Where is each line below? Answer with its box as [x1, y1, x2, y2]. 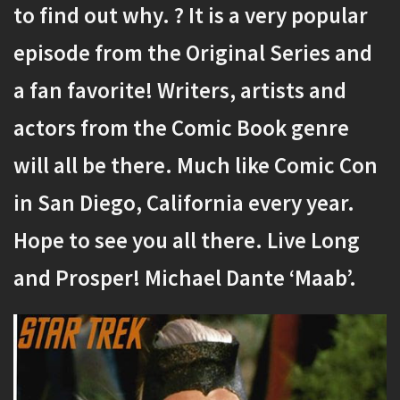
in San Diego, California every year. [13, 188, 354, 217]
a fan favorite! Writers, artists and [13, 76, 346, 104]
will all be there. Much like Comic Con [13, 151, 378, 179]
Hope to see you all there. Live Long [13, 226, 360, 254]
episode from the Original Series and [13, 38, 372, 67]
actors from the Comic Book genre [13, 113, 349, 142]
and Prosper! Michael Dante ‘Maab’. [13, 263, 356, 292]
